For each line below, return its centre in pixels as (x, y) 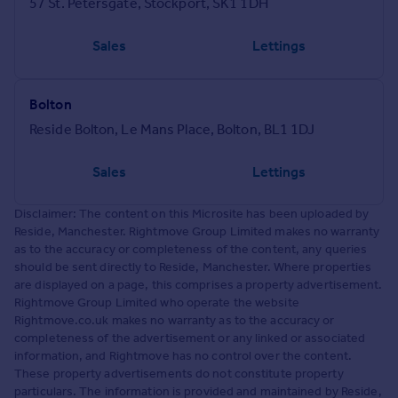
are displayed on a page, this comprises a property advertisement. (199, 285)
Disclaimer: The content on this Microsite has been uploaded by (192, 214)
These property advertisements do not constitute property (179, 374)
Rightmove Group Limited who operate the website (157, 303)
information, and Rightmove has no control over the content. (183, 356)
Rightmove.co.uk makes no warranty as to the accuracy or (175, 321)
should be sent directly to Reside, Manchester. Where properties (193, 267)
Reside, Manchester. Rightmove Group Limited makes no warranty (197, 232)
